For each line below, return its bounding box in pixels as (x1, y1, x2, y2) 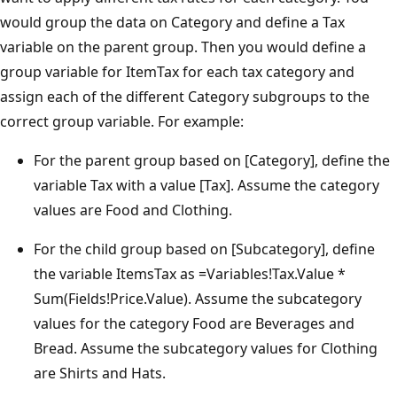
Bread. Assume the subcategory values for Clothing (34, 338, 378, 358)
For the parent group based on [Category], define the (34, 150, 390, 170)
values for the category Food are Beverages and (34, 313, 354, 333)
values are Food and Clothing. (34, 199, 232, 220)
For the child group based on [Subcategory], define (34, 238, 375, 259)
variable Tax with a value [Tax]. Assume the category (34, 175, 379, 195)
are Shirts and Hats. (34, 362, 166, 383)
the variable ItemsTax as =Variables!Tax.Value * (34, 263, 346, 284)
